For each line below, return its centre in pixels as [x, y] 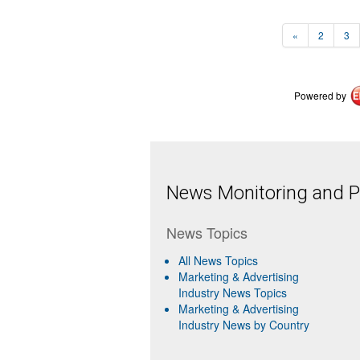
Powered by [320, 95]
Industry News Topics [233, 292]
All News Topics [218, 260]
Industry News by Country [244, 324]
